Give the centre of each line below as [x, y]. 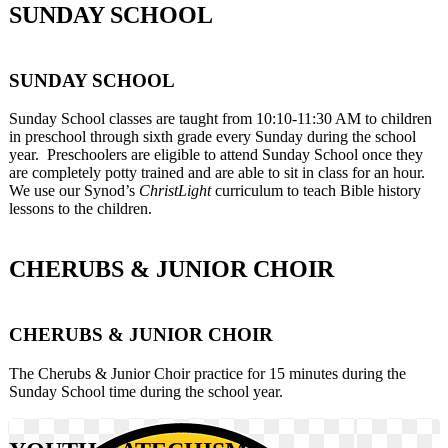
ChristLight [175, 191]
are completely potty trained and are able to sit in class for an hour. [219, 173]
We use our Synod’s [74, 191]
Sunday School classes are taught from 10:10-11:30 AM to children [220, 119]
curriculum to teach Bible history [316, 191]
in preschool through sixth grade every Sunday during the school [212, 137]
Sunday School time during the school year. [146, 391]
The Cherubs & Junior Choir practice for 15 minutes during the [207, 373]
